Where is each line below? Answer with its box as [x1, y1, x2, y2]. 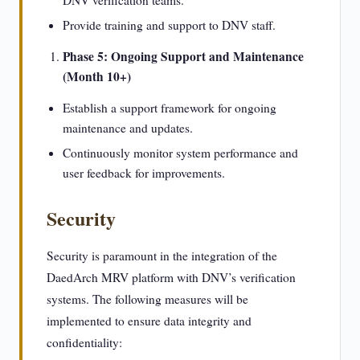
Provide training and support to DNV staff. [63, 17, 276, 33]
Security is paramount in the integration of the [47, 247, 277, 264]
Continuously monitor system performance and [63, 145, 298, 161]
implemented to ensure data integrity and [47, 313, 252, 329]
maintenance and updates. [63, 120, 193, 136]
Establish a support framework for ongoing [63, 100, 276, 116]
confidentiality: [47, 334, 122, 350]
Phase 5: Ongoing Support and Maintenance [63, 47, 304, 65]
